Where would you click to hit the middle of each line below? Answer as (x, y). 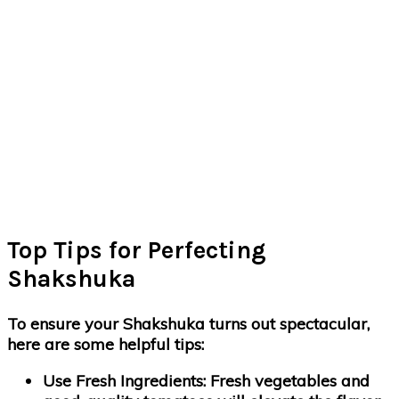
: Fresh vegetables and (286, 380)
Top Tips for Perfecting (137, 251)
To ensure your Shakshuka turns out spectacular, (188, 323)
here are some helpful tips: (106, 344)
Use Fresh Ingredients (123, 380)
